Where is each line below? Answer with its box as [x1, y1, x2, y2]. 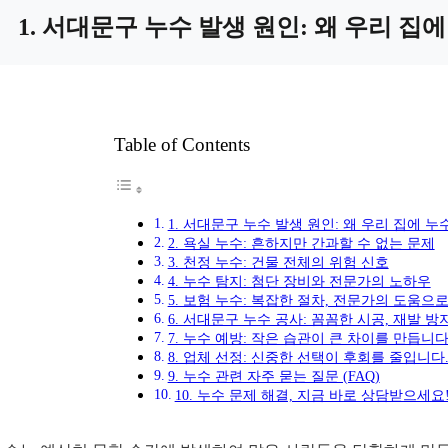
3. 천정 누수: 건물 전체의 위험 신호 [167, 254, 389, 271]
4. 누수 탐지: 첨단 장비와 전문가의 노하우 [167, 273, 431, 290]
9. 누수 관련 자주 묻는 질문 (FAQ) [167, 368, 380, 385]
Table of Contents [113, 134, 250, 156]
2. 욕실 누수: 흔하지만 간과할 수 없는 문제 [167, 235, 435, 252]
